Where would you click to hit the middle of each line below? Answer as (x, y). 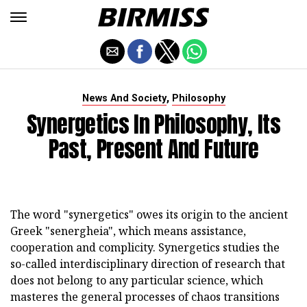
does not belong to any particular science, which (137, 280)
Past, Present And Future (153, 149)
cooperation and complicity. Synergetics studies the (145, 247)
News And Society (124, 98)
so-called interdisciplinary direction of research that (148, 264)
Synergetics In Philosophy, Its (153, 124)
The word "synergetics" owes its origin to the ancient (149, 214)
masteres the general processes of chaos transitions (145, 297)
